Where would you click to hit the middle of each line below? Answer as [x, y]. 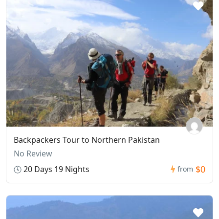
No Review [33, 153]
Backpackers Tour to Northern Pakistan [87, 140]
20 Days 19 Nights [55, 169]
